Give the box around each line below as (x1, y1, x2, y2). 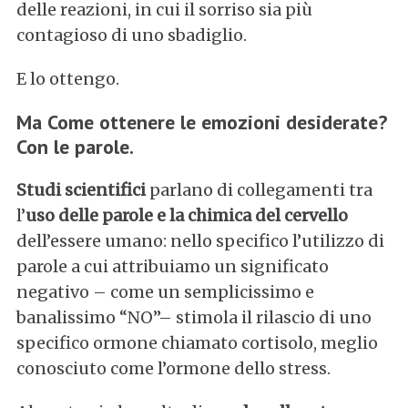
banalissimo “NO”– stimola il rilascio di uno (15, 306, 372, 328)
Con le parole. (15, 133, 134, 159)
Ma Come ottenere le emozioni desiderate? (15, 108, 387, 135)
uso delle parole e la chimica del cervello (25, 204, 348, 226)
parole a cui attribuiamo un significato (15, 255, 329, 277)
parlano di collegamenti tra (145, 178, 372, 200)
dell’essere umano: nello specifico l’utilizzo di (15, 229, 384, 251)
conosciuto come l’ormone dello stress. (15, 357, 331, 379)
